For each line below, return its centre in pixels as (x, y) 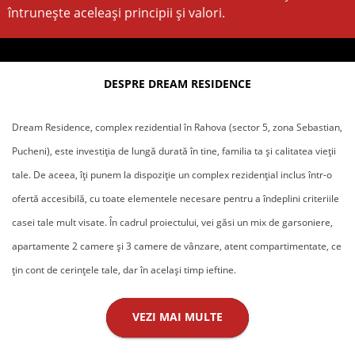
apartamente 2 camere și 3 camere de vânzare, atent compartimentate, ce (177, 246)
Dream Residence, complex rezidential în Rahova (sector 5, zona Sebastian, (177, 128)
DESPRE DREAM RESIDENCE (177, 84)
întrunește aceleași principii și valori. (116, 13)
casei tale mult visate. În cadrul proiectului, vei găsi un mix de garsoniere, (172, 223)
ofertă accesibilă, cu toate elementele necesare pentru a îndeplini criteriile (176, 199)
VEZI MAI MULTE (177, 317)
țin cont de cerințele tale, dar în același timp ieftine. (124, 270)
